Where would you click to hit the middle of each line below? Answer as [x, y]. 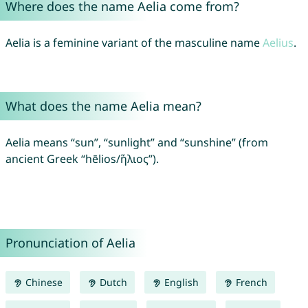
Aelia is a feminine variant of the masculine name [134, 43]
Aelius [278, 43]
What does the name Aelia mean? [103, 106]
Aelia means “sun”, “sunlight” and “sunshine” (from [136, 143]
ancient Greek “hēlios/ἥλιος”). [82, 159]
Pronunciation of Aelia [70, 243]
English [180, 283]
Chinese [42, 283]
